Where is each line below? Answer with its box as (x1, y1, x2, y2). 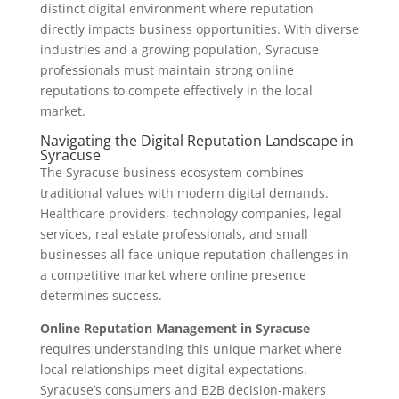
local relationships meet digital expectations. (39, 361, 307, 379)
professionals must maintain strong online (39, 61, 294, 79)
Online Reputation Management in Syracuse (39, 320, 310, 338)
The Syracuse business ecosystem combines (39, 164, 304, 182)
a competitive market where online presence (39, 266, 306, 284)
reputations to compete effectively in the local (39, 82, 313, 100)
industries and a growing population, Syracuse (39, 41, 319, 59)
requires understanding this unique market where (39, 340, 342, 358)
